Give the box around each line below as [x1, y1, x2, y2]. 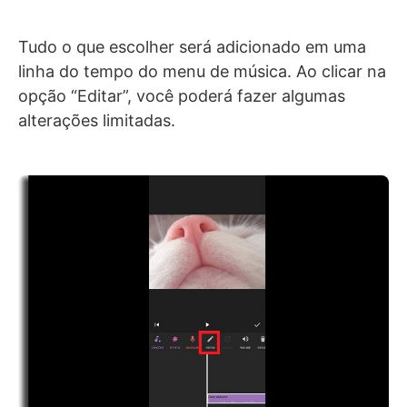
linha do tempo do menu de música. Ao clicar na [18, 61, 386, 81]
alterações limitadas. [18, 110, 175, 130]
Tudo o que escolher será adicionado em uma [18, 36, 366, 56]
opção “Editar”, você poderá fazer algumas [18, 85, 345, 105]
